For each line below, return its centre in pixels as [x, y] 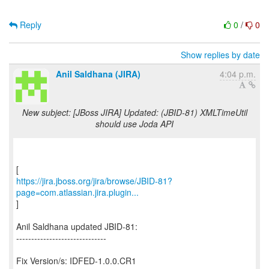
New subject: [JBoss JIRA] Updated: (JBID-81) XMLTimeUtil [134, 112]
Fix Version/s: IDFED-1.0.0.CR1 [76, 261]
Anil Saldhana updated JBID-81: [77, 226]
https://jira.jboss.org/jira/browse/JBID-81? [94, 181]
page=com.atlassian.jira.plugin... [77, 192]
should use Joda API [134, 124]
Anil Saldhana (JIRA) [98, 74]
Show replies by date [220, 55]
